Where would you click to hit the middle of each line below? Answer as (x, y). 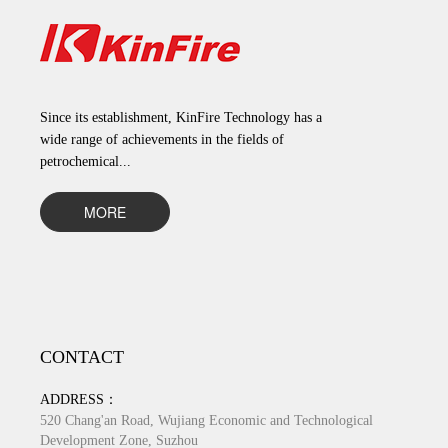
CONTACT (82, 357)
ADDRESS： (79, 400)
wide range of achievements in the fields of (162, 140)
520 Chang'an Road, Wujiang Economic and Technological (206, 421)
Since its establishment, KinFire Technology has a (181, 118)
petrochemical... (85, 162)
